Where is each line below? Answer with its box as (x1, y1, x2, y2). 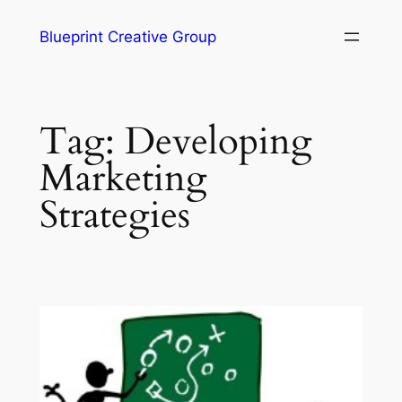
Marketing (39, 153, 207, 204)
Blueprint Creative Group (39, 28, 216, 46)
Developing (124, 116, 312, 167)
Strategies (39, 189, 190, 240)
